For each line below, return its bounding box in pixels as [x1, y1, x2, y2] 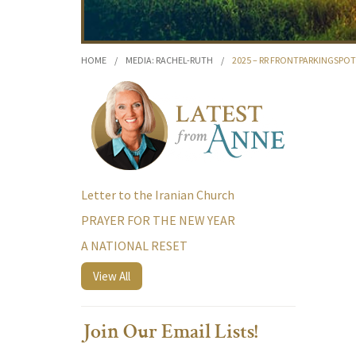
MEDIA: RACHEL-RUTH [126, 54, 213, 66]
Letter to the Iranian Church [81, 187, 234, 203]
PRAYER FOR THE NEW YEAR [81, 212, 235, 228]
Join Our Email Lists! [81, 323, 258, 344]
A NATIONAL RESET [81, 238, 188, 253]
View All [93, 269, 130, 284]
